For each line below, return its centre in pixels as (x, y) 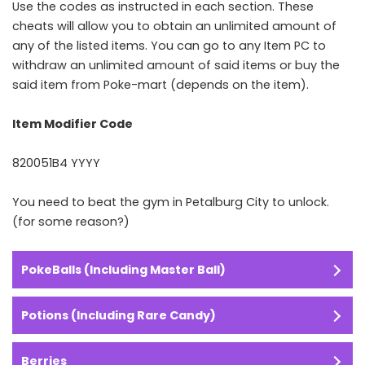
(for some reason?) (71, 221)
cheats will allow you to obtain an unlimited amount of (174, 26)
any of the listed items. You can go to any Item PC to (169, 45)
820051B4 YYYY (56, 163)
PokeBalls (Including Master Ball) (123, 269)
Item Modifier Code (73, 123)
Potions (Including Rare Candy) (119, 315)
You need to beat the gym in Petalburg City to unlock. (171, 202)
